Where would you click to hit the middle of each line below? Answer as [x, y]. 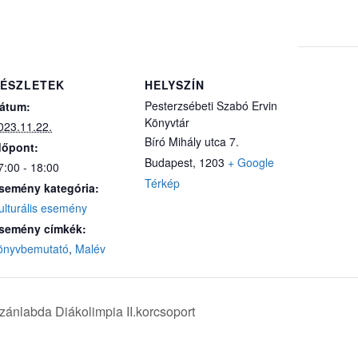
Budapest [169, 163]
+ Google [251, 163]
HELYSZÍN [175, 85]
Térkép [162, 183]
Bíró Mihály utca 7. [192, 142]
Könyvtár [167, 123]
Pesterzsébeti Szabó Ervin [211, 106]
